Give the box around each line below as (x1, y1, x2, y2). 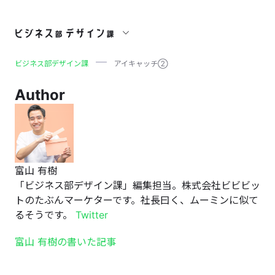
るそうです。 (15, 209, 76, 222)
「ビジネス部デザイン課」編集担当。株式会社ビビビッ (15, 179, 260, 192)
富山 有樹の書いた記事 (15, 236, 116, 249)
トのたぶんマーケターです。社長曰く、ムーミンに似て (15, 194, 258, 207)
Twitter (76, 209, 108, 222)
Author (15, 86, 65, 104)
